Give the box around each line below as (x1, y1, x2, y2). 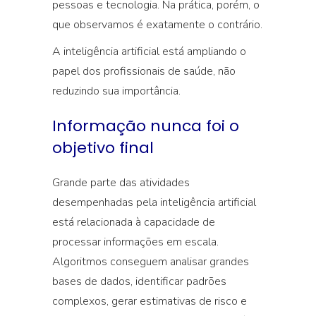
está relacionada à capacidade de (52, 214, 215, 230)
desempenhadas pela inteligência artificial (52, 195, 256, 210)
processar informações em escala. (52, 234, 219, 250)
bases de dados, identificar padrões (52, 274, 226, 289)
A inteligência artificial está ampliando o (52, 44, 246, 59)
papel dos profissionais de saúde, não (52, 63, 236, 79)
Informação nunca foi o (52, 115, 239, 137)
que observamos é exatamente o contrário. (52, 17, 262, 32)
